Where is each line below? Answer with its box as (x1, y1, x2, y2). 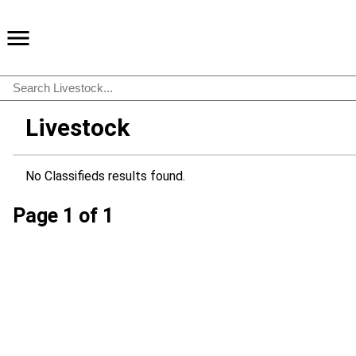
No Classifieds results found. (25, 168, 185, 184)
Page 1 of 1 (13, 204, 114, 227)
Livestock (25, 114, 130, 141)
